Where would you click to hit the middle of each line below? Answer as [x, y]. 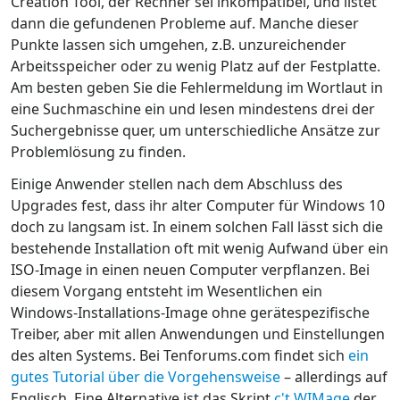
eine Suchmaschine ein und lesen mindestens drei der [193, 109]
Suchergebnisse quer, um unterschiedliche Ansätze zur [196, 131]
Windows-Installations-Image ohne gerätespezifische [190, 312]
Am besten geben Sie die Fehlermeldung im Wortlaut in [197, 88]
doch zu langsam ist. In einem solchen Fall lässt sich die [197, 226]
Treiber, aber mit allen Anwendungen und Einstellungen [198, 333]
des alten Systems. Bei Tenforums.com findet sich [179, 355]
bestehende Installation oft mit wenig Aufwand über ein [200, 248]
